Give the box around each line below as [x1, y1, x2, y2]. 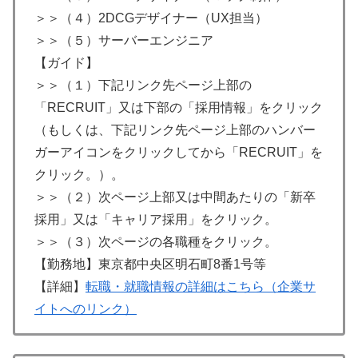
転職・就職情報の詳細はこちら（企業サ [86, 280, 316, 294]
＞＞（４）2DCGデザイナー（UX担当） [34, 11, 268, 26]
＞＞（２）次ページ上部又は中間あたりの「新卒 [34, 190, 316, 205]
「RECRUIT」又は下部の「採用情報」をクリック [34, 101, 323, 115]
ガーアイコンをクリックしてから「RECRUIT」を [34, 145, 323, 160]
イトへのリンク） [34, 302, 137, 316]
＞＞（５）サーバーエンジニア [34, 34, 213, 48]
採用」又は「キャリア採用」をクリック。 [34, 213, 277, 227]
